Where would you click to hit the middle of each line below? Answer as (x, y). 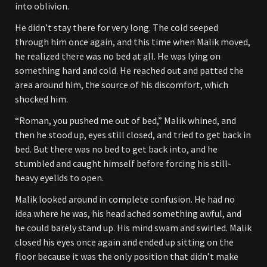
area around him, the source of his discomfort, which (122, 85)
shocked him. (41, 99)
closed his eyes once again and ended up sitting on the (124, 242)
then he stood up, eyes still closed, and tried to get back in (133, 135)
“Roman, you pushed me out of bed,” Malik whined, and (125, 120)
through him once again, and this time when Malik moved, (133, 42)
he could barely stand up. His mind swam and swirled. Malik (133, 228)
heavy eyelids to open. (59, 178)
